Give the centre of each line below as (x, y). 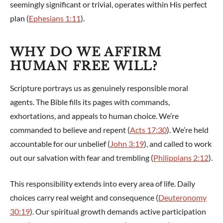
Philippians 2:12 (181, 158)
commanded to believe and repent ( (70, 130)
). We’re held (188, 130)
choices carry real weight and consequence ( (84, 198)
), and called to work (178, 144)
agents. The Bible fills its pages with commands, (90, 102)
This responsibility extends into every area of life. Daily (103, 184)
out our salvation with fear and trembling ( (82, 158)
